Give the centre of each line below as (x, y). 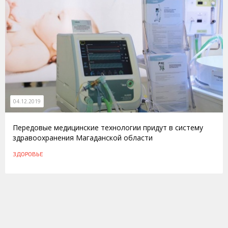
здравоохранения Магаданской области (83, 137)
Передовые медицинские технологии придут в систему (108, 127)
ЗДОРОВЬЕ (28, 153)
